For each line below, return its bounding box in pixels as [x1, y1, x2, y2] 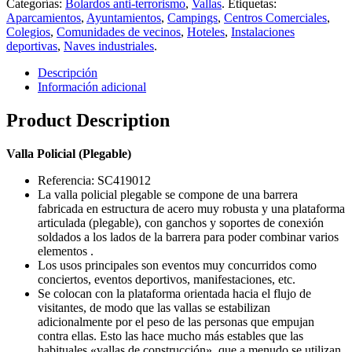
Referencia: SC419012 [38, 174, 151, 188]
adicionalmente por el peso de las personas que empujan [38, 315, 314, 329]
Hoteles [187, 25, 225, 39]
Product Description [6, 110, 170, 131]
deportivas [6, 39, 57, 53]
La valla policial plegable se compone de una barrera [38, 188, 298, 202]
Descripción [38, 66, 97, 80]
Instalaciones [231, 25, 295, 39]
